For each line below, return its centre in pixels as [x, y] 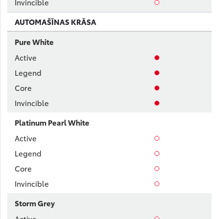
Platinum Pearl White [52, 122]
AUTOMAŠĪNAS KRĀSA [55, 22]
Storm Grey [35, 203]
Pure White [34, 42]
